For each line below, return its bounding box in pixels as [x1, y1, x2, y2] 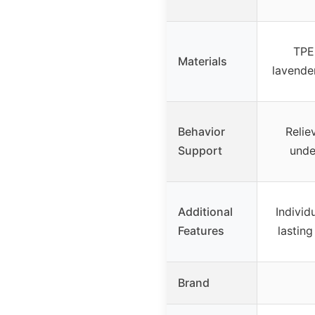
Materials [178, 53, 227, 68]
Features [178, 223, 224, 238]
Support [178, 143, 222, 157]
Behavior [178, 124, 225, 139]
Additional [178, 204, 233, 219]
